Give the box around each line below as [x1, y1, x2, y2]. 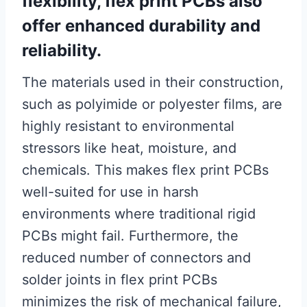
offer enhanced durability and [22, 16, 260, 36]
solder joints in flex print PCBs [22, 271, 217, 288]
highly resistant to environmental [22, 118, 234, 134]
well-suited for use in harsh [22, 184, 199, 200]
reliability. [22, 40, 101, 60]
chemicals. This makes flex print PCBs [22, 162, 269, 178]
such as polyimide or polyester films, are [22, 96, 282, 112]
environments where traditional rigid [22, 206, 256, 222]
